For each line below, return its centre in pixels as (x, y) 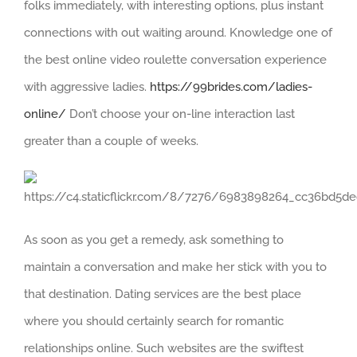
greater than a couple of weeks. (111, 141)
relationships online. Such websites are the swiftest (164, 348)
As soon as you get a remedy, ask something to (154, 239)
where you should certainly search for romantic (154, 321)
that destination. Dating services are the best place (163, 294)
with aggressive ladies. (87, 86)
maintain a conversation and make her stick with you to (175, 267)
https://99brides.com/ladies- (231, 86)
